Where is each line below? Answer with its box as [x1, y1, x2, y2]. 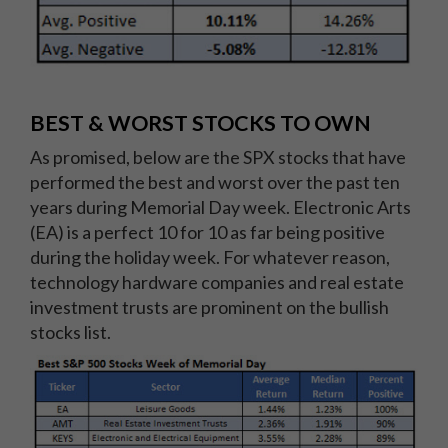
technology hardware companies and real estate [30, 271, 404, 294]
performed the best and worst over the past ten [30, 171, 400, 194]
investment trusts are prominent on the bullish [30, 296, 389, 319]
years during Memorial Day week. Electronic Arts [30, 196, 411, 219]
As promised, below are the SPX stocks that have [30, 146, 406, 169]
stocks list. [30, 321, 114, 344]
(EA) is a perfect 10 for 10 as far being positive [30, 221, 385, 244]
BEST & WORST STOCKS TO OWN [30, 110, 371, 137]
